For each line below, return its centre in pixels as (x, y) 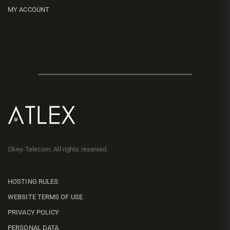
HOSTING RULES (33, 181)
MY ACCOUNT (28, 9)
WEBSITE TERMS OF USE (45, 197)
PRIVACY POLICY (34, 212)
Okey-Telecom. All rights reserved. (58, 149)
